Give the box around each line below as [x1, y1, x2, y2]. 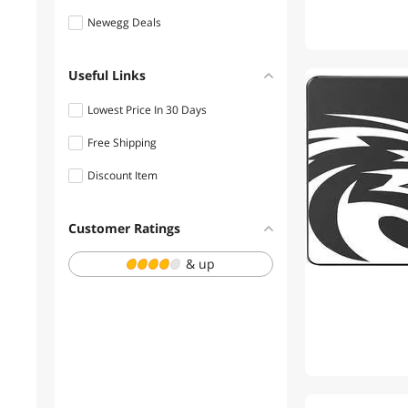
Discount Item [87, 168, 158, 183]
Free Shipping [87, 135, 157, 150]
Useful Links [68, 66, 146, 84]
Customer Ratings [68, 219, 180, 237]
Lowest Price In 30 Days [87, 102, 207, 117]
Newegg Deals [87, 15, 161, 30]
